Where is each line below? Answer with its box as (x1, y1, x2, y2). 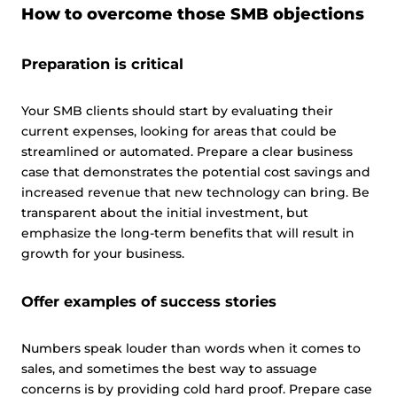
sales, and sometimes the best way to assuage (21, 361, 317, 377)
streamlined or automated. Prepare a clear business (21, 144, 353, 160)
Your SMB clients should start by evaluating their (21, 103, 333, 119)
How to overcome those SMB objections (21, 4, 369, 24)
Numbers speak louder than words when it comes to (21, 340, 361, 356)
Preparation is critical (21, 55, 188, 73)
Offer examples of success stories (21, 292, 276, 310)
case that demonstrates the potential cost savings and (21, 164, 370, 180)
